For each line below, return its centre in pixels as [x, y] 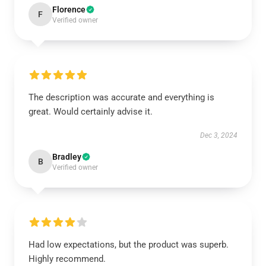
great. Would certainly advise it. [91, 112]
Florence [69, 9]
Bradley [67, 157]
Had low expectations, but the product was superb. [129, 245]
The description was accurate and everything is [121, 97]
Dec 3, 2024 [219, 135]
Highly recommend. [67, 259]
